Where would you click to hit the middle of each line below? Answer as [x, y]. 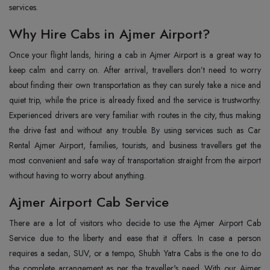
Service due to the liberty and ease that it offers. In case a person [135, 238]
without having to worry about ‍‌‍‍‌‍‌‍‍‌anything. [77, 175]
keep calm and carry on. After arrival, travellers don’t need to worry [135, 70]
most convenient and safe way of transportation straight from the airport [135, 160]
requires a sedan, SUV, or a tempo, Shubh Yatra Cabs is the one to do [135, 253]
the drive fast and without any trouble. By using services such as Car [135, 130]
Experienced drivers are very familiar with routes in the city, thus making [135, 115]
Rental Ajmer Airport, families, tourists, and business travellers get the [135, 145]
